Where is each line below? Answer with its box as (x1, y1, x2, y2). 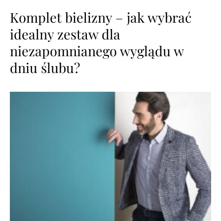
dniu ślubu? (10, 58, 80, 76)
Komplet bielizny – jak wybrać (10, 8, 191, 26)
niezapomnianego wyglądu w (10, 41, 184, 60)
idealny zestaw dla (10, 25, 120, 43)
